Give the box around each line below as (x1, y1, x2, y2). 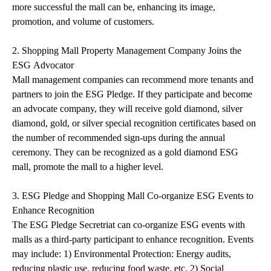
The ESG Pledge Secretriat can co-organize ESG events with (12, 220, 245, 230)
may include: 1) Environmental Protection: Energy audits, (12, 249, 231, 259)
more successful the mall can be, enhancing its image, (12, 2, 215, 12)
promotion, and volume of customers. (12, 16, 154, 27)
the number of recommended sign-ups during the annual (12, 132, 225, 143)
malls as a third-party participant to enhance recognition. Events (12, 234, 253, 244)
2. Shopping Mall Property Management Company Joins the (12, 45, 241, 56)
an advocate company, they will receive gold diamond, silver (12, 103, 243, 114)
